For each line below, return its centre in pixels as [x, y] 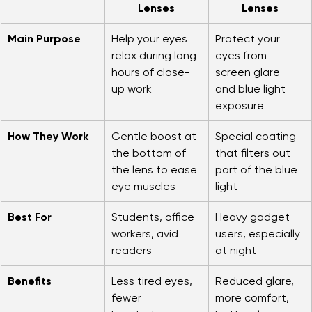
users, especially [259, 249]
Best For [30, 232]
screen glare [249, 87]
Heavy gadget [254, 232]
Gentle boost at [155, 151]
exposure [240, 120]
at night [236, 265]
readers [132, 265]
